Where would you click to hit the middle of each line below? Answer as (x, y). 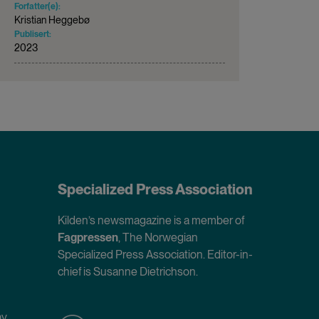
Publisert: (33, 34)
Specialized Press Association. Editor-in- (155, 254)
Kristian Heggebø (52, 20)
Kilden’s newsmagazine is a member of (151, 220)
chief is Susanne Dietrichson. (128, 271)
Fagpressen (88, 237)
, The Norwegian (158, 237)
